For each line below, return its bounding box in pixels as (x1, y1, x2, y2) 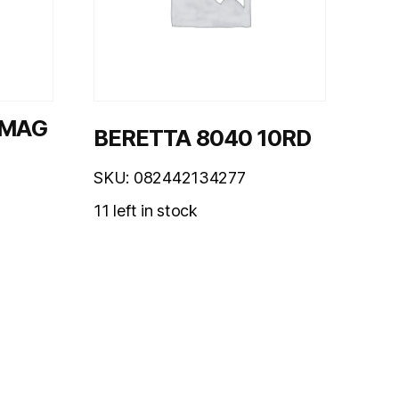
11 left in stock (94, 201, 198, 221)
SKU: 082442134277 (94, 167, 246, 187)
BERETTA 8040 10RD (94, 124, 311, 151)
